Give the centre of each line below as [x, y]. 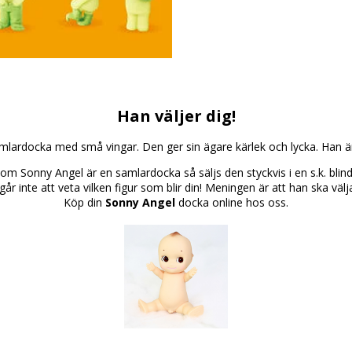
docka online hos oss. [232, 203]
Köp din [84, 203]
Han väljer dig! [176, 115]
